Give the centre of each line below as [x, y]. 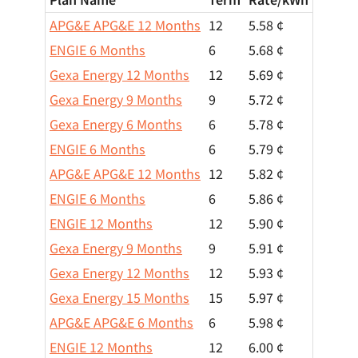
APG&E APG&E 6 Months [121, 322]
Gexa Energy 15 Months [119, 298]
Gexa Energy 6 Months [116, 124]
